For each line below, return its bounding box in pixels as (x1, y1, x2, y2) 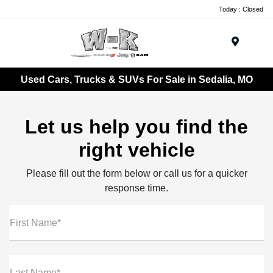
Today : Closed (219, 5, 263, 13)
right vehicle (78, 139, 195, 161)
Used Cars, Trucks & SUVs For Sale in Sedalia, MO (20, 74, 253, 85)
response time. (105, 183, 168, 194)
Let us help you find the (25, 116, 248, 138)
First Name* (10, 218, 61, 229)
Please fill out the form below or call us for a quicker (26, 168, 247, 179)
